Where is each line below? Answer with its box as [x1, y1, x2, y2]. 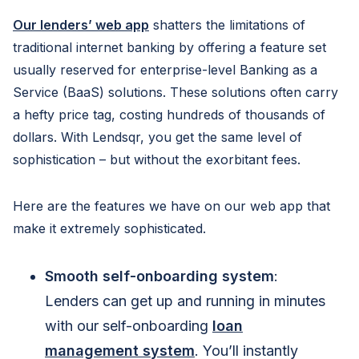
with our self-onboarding [45, 317, 212, 334]
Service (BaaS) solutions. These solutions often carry [13, 84, 338, 100]
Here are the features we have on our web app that [13, 198, 330, 214]
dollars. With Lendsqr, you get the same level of [13, 129, 302, 145]
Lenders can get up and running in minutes [45, 292, 325, 309]
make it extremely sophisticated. [13, 220, 206, 236]
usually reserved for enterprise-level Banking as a [13, 62, 317, 78]
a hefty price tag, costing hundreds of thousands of [13, 107, 325, 123]
